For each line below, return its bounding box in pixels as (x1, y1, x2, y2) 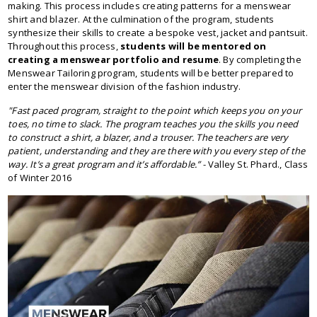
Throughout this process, (8, 40, 121, 52)
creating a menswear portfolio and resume (8, 53, 219, 66)
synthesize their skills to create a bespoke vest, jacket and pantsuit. (8, 26, 308, 39)
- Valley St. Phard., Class (200, 158, 309, 171)
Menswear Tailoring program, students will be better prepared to (8, 67, 294, 79)
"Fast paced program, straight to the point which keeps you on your (8, 104, 302, 117)
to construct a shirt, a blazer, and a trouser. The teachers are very (8, 131, 289, 144)
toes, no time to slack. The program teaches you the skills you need (8, 117, 299, 130)
